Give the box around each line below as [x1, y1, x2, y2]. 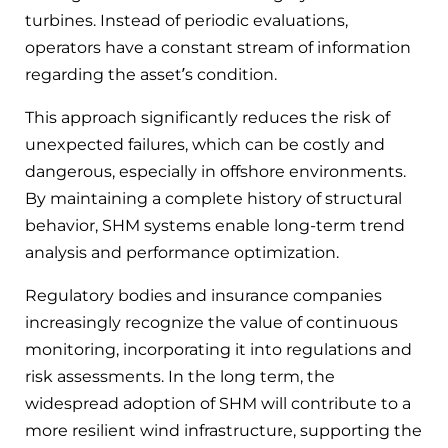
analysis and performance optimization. [25, 243, 339, 263]
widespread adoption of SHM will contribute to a [25, 394, 411, 414]
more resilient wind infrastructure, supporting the [25, 421, 422, 441]
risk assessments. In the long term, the [25, 367, 335, 387]
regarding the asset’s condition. [25, 65, 277, 85]
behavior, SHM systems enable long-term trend [25, 216, 405, 236]
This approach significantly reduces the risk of [25, 108, 390, 128]
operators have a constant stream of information [25, 38, 411, 58]
